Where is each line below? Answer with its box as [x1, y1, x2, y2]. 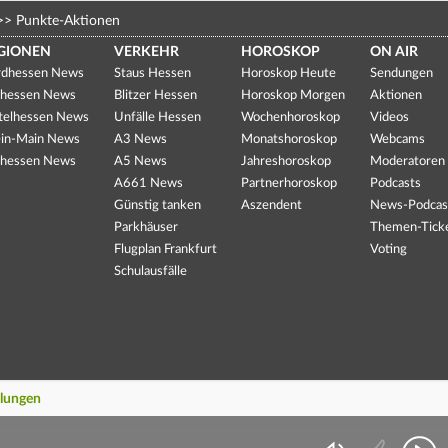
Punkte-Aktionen [12, 13, 120, 28]
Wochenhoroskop [241, 110, 341, 124]
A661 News [113, 176, 183, 190]
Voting [370, 242, 408, 256]
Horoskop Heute [241, 66, 337, 80]
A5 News [113, 154, 167, 168]
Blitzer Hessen [113, 88, 197, 102]
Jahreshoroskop [241, 154, 332, 168]
